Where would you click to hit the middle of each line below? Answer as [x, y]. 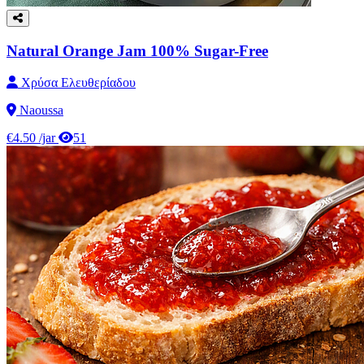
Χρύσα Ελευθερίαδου [77, 82]
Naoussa [40, 110]
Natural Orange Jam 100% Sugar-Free [137, 51]
